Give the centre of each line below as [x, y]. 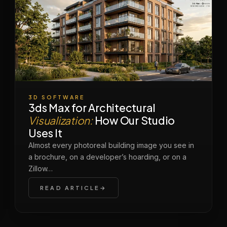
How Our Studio [134, 121]
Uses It [45, 133]
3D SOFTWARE [56, 97]
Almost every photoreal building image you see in [111, 145]
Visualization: [61, 121]
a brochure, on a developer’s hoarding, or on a [108, 157]
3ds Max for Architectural [92, 108]
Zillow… [41, 169]
